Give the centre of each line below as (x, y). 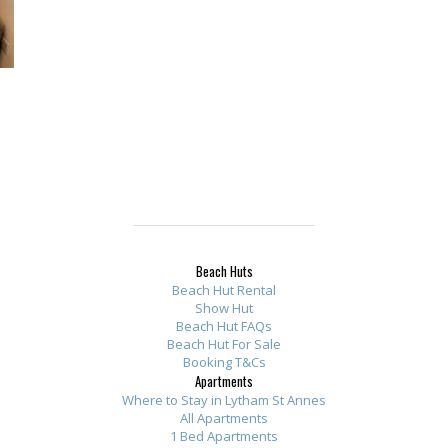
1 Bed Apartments (224, 436)
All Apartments (224, 418)
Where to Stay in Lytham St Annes (224, 400)
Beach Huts (224, 271)
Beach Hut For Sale (224, 344)
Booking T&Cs (224, 362)
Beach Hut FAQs (224, 326)
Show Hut (224, 308)
